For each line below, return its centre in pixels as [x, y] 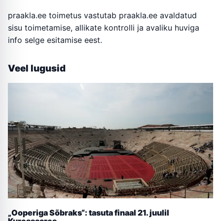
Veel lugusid [37, 69]
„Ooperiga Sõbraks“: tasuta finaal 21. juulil [89, 213]
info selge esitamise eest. [55, 40]
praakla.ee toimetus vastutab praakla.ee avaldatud [102, 16]
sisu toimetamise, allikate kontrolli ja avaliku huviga [104, 28]
